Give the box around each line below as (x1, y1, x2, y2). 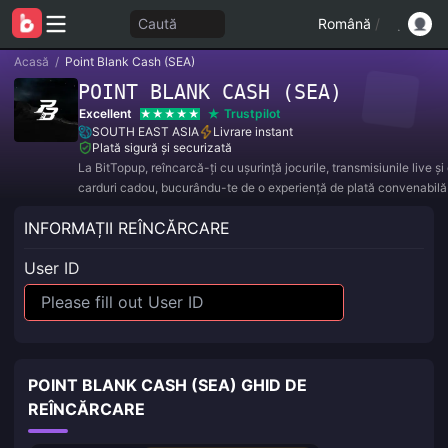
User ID (24, 258, 80, 278)
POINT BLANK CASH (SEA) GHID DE (28, 374, 307, 395)
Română (318, 15, 371, 32)
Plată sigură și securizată (92, 140, 232, 155)
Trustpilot (224, 106, 281, 121)
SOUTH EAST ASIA (92, 124, 199, 139)
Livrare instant (213, 124, 293, 139)
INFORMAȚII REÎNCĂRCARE (24, 218, 230, 238)
